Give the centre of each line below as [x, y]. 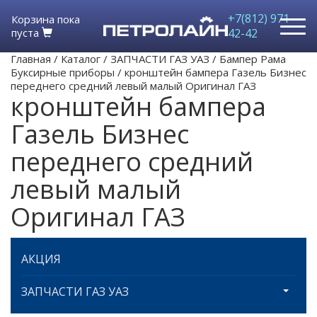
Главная [31, 59]
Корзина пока [46, 19]
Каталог [81, 59]
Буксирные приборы [63, 72]
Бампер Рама [253, 59]
